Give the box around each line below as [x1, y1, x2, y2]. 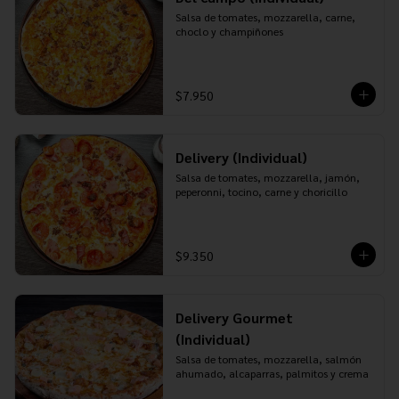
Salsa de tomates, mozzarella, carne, [175, 10, 355, 24]
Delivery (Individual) [175, 148, 307, 167]
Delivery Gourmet [175, 308, 293, 327]
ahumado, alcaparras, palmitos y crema [175, 366, 369, 380]
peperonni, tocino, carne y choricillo [175, 184, 347, 199]
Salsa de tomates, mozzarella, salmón [175, 352, 362, 366]
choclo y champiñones [175, 24, 283, 38]
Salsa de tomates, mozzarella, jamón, [175, 170, 360, 184]
